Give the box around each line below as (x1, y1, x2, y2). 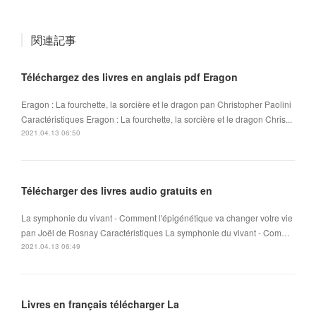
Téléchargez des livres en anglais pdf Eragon (21, 70, 238, 85)
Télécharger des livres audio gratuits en (21, 183, 212, 198)
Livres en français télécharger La (21, 297, 179, 312)
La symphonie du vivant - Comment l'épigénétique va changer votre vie (21, 212, 293, 224)
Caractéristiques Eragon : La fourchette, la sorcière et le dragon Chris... (21, 113, 292, 126)
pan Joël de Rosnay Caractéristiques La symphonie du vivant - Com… (21, 226, 290, 239)
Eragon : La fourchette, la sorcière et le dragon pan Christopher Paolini (21, 98, 291, 111)
